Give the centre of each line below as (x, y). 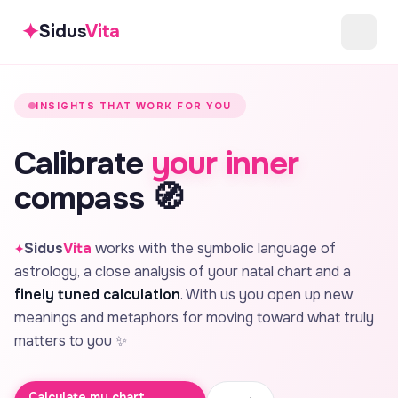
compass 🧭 (99, 198)
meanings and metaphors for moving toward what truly (194, 318)
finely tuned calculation (97, 295)
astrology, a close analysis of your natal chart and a (183, 271)
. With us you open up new (267, 295)
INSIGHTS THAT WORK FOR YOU (134, 106)
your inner (225, 163)
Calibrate (83, 163)
